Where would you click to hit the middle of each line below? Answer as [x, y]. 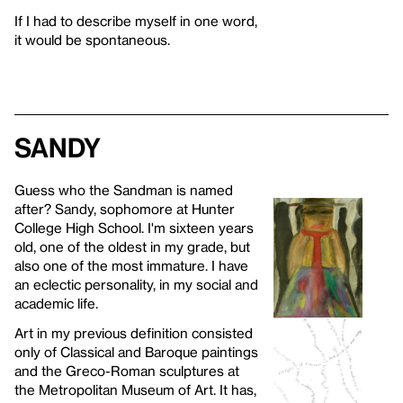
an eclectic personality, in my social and [136, 284]
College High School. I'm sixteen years [134, 227]
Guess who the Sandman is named [124, 189]
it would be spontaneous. [92, 39]
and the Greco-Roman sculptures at [127, 370]
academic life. [56, 303]
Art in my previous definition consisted [134, 332]
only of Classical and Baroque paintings [136, 351]
